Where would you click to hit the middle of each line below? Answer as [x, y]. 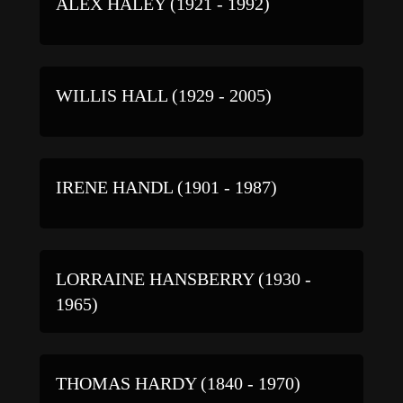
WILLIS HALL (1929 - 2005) [164, 95]
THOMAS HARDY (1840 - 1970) [178, 383]
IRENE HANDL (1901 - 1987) [166, 187]
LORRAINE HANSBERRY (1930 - [184, 278]
